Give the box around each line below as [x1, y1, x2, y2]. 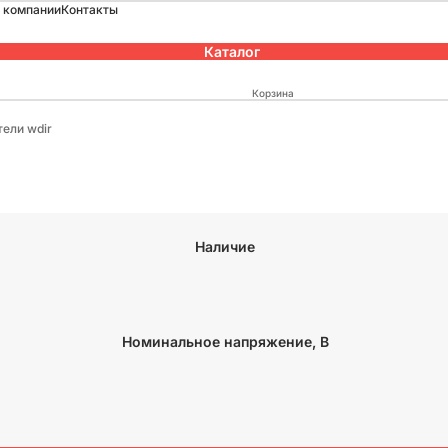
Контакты [61, 2, 118, 17]
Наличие [195, 238, 256, 255]
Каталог [204, 43, 260, 60]
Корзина [248, 87, 294, 99]
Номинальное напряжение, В [121, 333, 329, 350]
